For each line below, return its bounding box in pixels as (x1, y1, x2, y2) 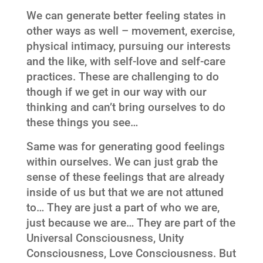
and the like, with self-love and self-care (26, 55, 225, 68)
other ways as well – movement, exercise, (26, 24, 235, 38)
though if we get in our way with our (26, 85, 207, 99)
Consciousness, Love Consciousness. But (26, 247, 236, 260)
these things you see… (26, 116, 138, 129)
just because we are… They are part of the (26, 216, 235, 230)
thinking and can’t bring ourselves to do (26, 100, 225, 114)
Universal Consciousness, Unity (26, 231, 184, 245)
